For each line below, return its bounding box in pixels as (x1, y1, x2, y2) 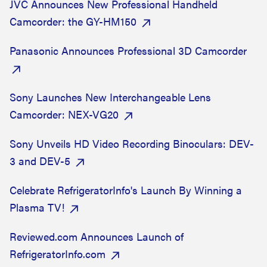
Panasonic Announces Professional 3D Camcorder (10, 43, 247, 58)
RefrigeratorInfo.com (10, 246, 105, 261)
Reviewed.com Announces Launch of (10, 229, 184, 244)
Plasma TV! (10, 200, 67, 215)
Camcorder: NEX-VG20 (10, 107, 119, 122)
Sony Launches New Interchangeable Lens (10, 89, 211, 104)
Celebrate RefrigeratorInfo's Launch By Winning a (10, 182, 242, 197)
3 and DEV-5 (10, 153, 70, 168)
